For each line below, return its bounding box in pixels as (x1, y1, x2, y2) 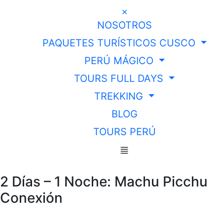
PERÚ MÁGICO (84, 55, 156, 67)
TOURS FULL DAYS (74, 73, 167, 84)
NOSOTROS (97, 19, 152, 31)
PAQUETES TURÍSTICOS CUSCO (42, 37, 198, 49)
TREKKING (94, 90, 147, 102)
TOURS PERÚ (93, 126, 156, 138)
